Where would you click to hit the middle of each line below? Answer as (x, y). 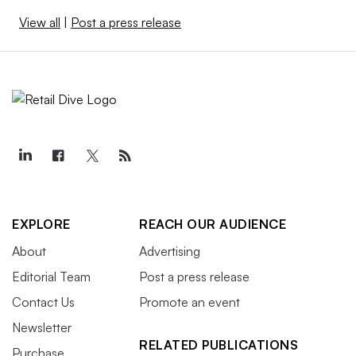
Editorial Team (51, 277)
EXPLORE (41, 224)
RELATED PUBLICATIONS (219, 345)
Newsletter (42, 328)
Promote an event (190, 302)
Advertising (170, 252)
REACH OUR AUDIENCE (213, 224)
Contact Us (43, 302)
